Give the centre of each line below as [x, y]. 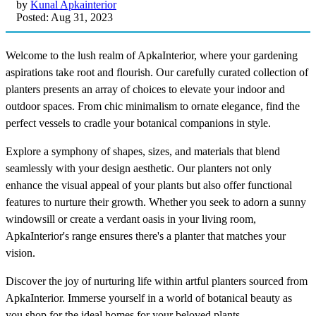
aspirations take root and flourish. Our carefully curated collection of [157, 72]
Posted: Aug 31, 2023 [65, 17]
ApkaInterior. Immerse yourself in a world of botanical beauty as [149, 298]
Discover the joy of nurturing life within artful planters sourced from [157, 281]
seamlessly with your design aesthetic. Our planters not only [139, 168]
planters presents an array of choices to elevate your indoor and [145, 89]
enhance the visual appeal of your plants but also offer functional [149, 185]
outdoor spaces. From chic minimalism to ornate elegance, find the [153, 106]
